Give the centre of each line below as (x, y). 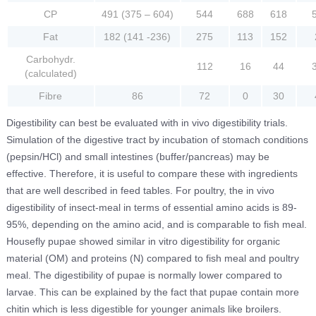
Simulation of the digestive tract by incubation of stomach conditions (157, 139)
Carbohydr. (50, 60)
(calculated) (50, 74)
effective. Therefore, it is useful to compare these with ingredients (152, 173)
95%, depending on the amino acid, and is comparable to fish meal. (156, 224)
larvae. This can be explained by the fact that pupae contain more (152, 292)
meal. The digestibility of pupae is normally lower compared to (144, 275)
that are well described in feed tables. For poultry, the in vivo (140, 190)
